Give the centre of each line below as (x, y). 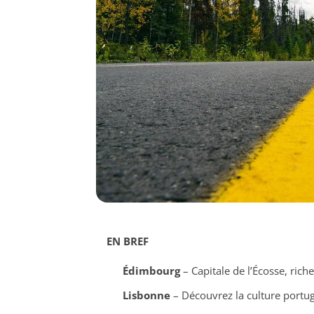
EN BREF (128, 241)
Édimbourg (151, 271)
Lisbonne (146, 295)
